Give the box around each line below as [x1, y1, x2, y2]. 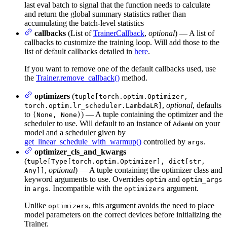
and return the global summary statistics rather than [24, 9, 186, 18]
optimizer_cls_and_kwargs [34, 147, 126, 156]
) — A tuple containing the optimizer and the [81, 109, 223, 119]
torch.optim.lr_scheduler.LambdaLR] [24, 101, 162, 109]
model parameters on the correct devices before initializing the [24, 210, 221, 219]
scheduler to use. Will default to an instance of [24, 119, 173, 128]
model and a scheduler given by [24, 128, 126, 137]
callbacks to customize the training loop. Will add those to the [24, 37, 219, 47]
